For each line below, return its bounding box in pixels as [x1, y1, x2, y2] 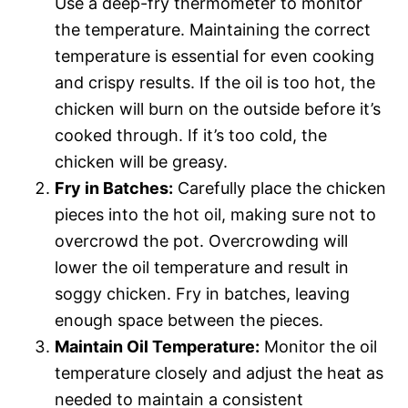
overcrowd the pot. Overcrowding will [55, 230, 348, 250]
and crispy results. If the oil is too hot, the [55, 72, 375, 92]
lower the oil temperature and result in [55, 257, 349, 277]
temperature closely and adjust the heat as [55, 362, 383, 382]
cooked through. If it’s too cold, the [55, 125, 327, 145]
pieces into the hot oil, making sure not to [55, 204, 376, 224]
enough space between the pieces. [55, 310, 323, 330]
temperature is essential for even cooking [55, 46, 374, 66]
